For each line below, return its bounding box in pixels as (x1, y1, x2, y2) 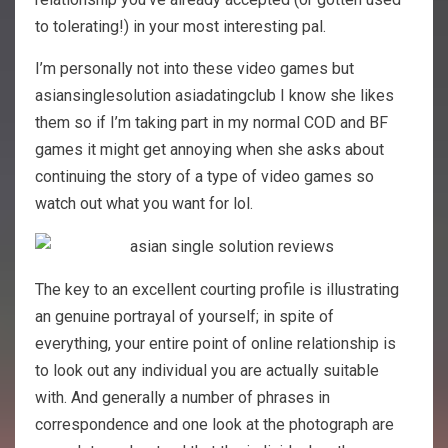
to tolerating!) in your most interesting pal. (35, 16, 326, 36)
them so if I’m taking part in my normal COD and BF (35, 112, 388, 132)
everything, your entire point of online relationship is (35, 333, 396, 353)
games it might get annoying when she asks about (35, 139, 384, 159)
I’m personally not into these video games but (35, 58, 354, 78)
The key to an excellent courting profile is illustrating (35, 279, 399, 299)
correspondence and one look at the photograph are (35, 414, 394, 434)
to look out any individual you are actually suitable (35, 360, 379, 380)
